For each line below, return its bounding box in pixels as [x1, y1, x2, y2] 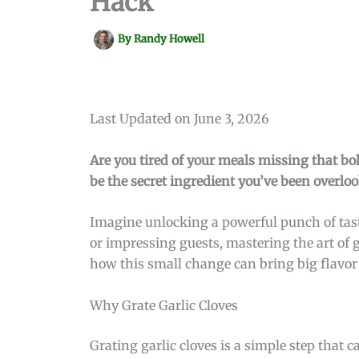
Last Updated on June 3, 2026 [90, 111, 269, 127]
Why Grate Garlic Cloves [90, 296, 238, 313]
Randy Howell [134, 32, 204, 46]
